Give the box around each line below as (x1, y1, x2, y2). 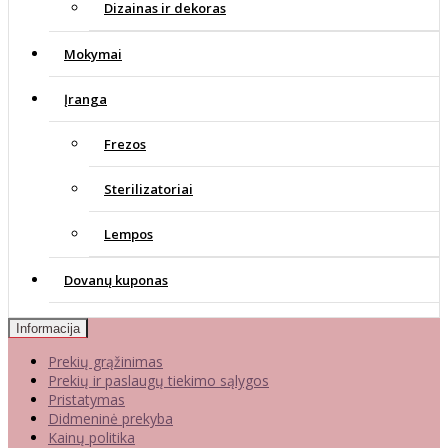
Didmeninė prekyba (48, 409, 173, 429)
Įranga (64, 90, 107, 109)
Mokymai (64, 45, 122, 64)
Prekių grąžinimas (48, 352, 163, 372)
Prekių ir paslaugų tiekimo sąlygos (48, 371, 269, 391)
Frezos (104, 135, 146, 154)
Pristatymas (48, 390, 125, 410)
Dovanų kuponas (64, 271, 168, 290)
